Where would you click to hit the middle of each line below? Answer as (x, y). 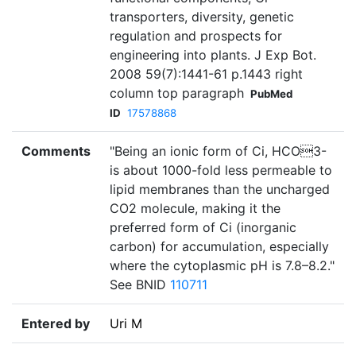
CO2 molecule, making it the (195, 209)
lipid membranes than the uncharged (220, 190)
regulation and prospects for (196, 36)
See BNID (140, 285)
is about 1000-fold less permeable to (221, 170)
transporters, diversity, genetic (202, 17)
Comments (56, 151)
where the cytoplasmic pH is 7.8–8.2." (222, 266)
